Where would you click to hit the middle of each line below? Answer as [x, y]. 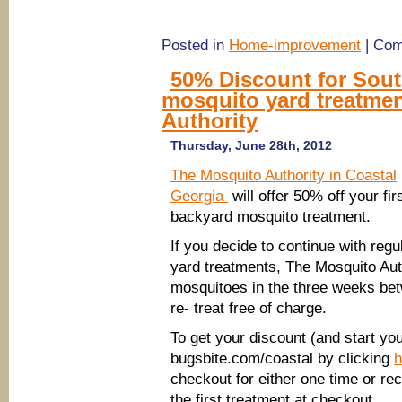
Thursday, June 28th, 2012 [251, 145]
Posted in [195, 45]
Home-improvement [295, 45]
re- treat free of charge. [249, 308]
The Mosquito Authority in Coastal [284, 175]
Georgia [199, 196]
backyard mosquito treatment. [271, 217]
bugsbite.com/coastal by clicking [282, 358]
